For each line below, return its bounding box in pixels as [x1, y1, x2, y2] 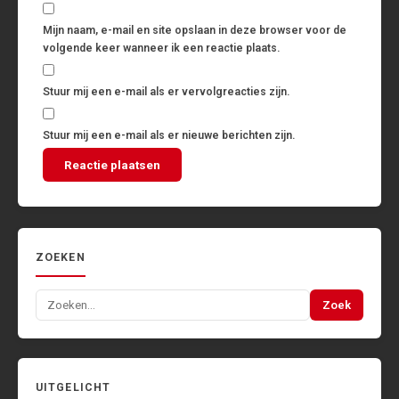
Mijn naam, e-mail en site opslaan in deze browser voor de [43, 24, 346, 37]
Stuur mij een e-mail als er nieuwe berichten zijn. [43, 129, 295, 142]
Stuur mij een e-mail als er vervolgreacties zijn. [43, 85, 289, 99]
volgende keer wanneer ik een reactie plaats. [43, 42, 280, 55]
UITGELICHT [36, 381, 111, 395]
